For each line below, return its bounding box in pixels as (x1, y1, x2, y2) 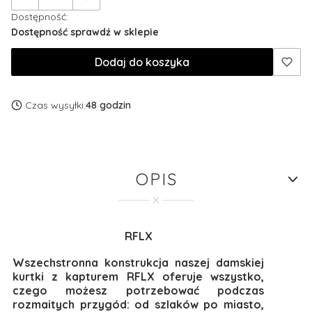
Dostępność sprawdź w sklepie (11, 25, 159, 38)
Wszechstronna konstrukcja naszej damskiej (13, 256, 264, 270)
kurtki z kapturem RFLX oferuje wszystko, (13, 270, 264, 283)
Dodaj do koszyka (95, 55, 189, 69)
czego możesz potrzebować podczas (13, 283, 264, 297)
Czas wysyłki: (25, 99, 86, 111)
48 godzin (86, 99, 131, 111)
